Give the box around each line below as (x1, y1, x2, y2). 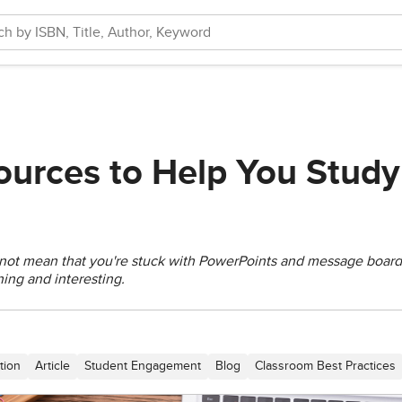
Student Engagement (84, 360, 201, 372)
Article (35, 360, 70, 372)
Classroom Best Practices (255, 360, 396, 372)
